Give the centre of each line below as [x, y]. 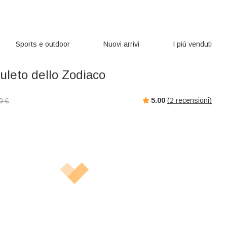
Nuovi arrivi [121, 44]
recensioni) [193, 100]
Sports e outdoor [43, 44]
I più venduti [192, 44]
